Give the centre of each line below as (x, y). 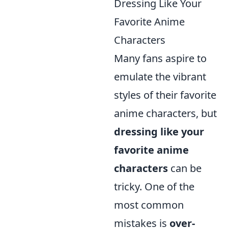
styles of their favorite (165, 95)
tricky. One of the (154, 187)
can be (185, 168)
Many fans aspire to (160, 59)
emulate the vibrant (160, 77)
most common (149, 205)
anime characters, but (165, 113)
